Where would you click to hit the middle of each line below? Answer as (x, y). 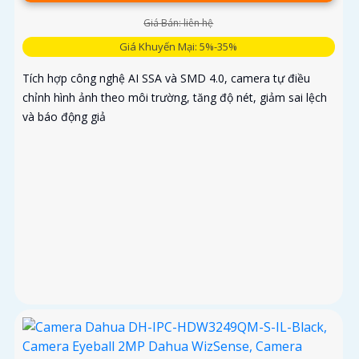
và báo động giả (64, 116)
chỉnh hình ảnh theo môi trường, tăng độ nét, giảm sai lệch (175, 97)
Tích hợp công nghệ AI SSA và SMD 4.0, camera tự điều (166, 78)
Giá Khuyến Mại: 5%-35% (179, 46)
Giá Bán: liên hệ (179, 22)
